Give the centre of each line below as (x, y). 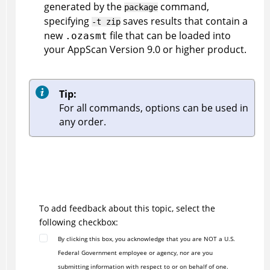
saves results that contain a (184, 21)
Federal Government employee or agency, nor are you (135, 252)
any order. (82, 121)
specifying (67, 21)
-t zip (106, 21)
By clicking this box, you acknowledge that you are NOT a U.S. (146, 238)
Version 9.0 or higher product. (177, 49)
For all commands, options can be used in (153, 108)
